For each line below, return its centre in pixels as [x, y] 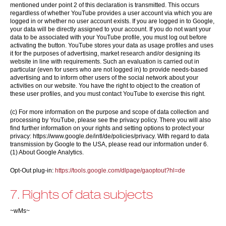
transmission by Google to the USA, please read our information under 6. [109, 144]
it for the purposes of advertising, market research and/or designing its [105, 53]
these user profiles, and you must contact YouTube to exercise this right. [108, 94]
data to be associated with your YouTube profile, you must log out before [108, 37]
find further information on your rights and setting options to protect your [107, 128]
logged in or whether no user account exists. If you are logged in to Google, [112, 21]
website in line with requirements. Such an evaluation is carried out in [105, 62]
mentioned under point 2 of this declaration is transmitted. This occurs [105, 5]
